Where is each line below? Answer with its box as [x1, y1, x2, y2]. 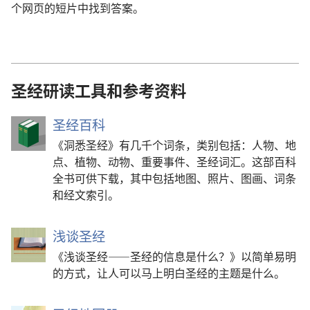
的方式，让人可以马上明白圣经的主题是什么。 [53, 264, 285, 281]
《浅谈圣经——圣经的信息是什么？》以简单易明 [53, 247, 296, 264]
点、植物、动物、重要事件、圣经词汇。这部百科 [53, 152, 296, 170]
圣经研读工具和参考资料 [11, 77, 186, 102]
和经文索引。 [53, 185, 119, 203]
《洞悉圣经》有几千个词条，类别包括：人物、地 [53, 136, 296, 153]
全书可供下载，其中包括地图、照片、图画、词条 [53, 169, 296, 186]
